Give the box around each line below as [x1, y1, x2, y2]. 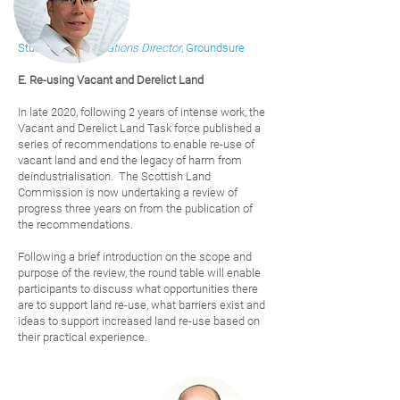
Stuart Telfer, [18, 41, 83, 54]
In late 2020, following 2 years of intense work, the [18, 105, 265, 119]
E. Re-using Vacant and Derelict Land [18, 73, 204, 87]
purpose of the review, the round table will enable [18, 266, 261, 279]
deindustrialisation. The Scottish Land [18, 170, 211, 183]
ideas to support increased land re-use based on [18, 314, 260, 328]
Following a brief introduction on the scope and [18, 250, 252, 263]
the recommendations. [18, 218, 138, 231]
